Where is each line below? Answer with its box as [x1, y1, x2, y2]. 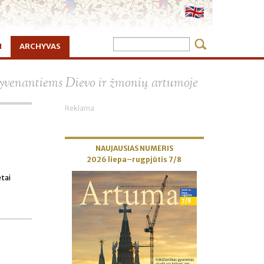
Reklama [64, 104, 94, 113]
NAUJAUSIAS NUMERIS [95, 144, 173, 153]
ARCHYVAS [19, 41, 61, 51]
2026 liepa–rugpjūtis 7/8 [87, 155, 182, 164]
